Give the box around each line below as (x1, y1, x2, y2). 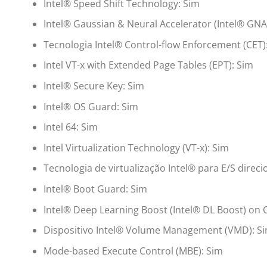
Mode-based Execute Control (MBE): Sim (43, 244, 223, 257)
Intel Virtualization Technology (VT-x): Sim (43, 141, 229, 154)
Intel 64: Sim (43, 120, 98, 134)
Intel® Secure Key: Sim (43, 79, 144, 93)
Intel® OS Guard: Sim (43, 100, 138, 113)
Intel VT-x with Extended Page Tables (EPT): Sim (43, 58, 253, 72)
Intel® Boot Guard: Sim (43, 182, 147, 195)
